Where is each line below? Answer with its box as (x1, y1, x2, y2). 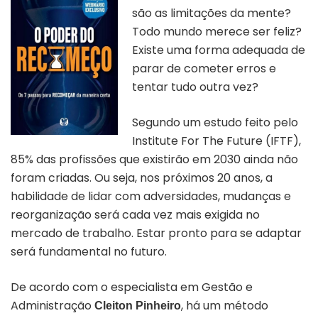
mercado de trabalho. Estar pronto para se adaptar (11, 224, 302, 241)
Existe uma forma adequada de (132, 41, 305, 58)
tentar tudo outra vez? (132, 78, 258, 95)
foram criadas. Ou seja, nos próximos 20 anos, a (11, 169, 273, 186)
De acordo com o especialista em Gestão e (11, 278, 253, 295)
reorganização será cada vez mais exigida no (11, 206, 260, 223)
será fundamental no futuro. (11, 243, 167, 260)
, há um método (181, 297, 268, 314)
